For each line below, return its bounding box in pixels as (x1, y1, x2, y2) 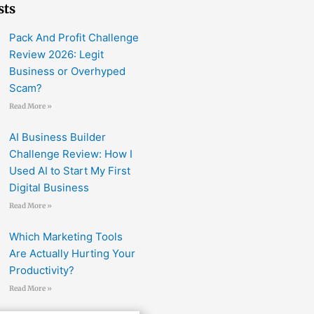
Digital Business (9, 181, 90, 195)
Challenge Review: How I (9, 147, 133, 161)
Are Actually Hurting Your (9, 247, 136, 261)
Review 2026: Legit (9, 48, 104, 62)
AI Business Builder (9, 130, 107, 144)
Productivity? (9, 264, 75, 278)
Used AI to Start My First (9, 164, 131, 178)
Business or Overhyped (9, 64, 126, 78)
